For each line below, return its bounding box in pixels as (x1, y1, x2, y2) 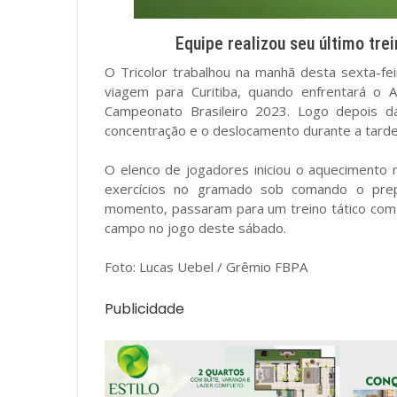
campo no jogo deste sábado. (105, 219, 286, 237)
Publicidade (105, 299, 184, 319)
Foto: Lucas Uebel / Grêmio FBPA (105, 258, 307, 276)
